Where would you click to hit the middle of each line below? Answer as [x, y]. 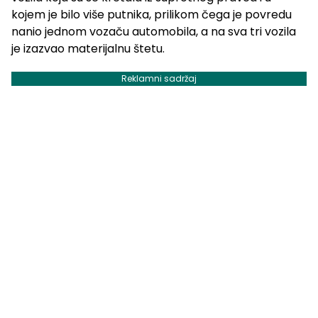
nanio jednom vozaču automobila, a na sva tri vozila [154, 31]
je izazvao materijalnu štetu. [88, 48]
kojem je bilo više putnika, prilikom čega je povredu [152, 14]
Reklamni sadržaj [159, 78]
